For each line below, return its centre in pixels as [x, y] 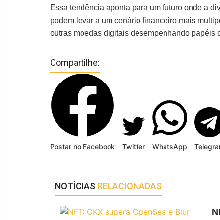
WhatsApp [170, 147]
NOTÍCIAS [76, 186]
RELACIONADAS [129, 186]
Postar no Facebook [82, 147]
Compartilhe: [75, 63]
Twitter [134, 147]
